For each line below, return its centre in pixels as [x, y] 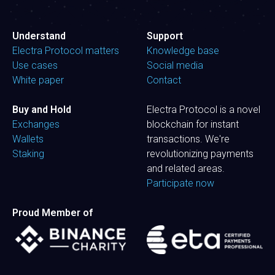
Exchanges [36, 124]
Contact [164, 80]
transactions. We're [188, 139]
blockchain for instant [193, 124]
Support [165, 36]
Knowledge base [183, 50]
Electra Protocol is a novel [203, 109]
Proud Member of [52, 212]
